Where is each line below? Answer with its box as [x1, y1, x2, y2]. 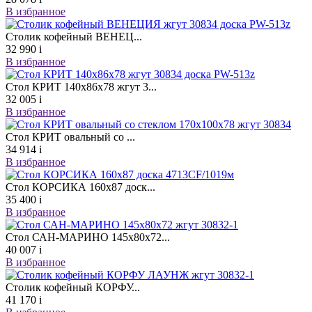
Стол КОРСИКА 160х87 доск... [6, 181, 155, 193]
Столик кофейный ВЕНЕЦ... [6, 31, 142, 42]
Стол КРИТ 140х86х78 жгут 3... [6, 81, 157, 93]
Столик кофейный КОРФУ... [6, 281, 140, 293]
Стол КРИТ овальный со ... [6, 131, 135, 143]
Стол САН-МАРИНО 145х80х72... [6, 231, 170, 243]
